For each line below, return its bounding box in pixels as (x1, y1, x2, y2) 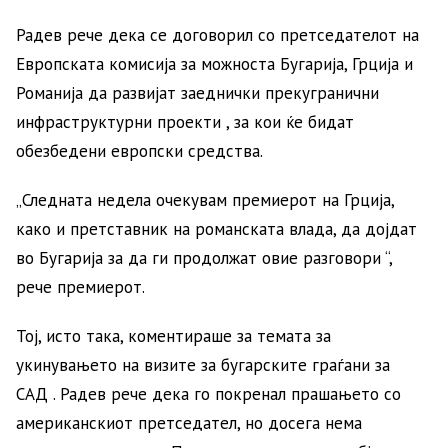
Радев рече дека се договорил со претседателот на (16, 23, 419, 46)
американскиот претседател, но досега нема (16, 411, 362, 434)
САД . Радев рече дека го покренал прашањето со (16, 382, 401, 405)
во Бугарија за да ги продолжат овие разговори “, (16, 246, 392, 269)
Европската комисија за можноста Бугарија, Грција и (16, 52, 413, 75)
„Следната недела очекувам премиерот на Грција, (16, 188, 394, 211)
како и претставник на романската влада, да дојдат (16, 217, 417, 240)
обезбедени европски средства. (16, 139, 267, 162)
